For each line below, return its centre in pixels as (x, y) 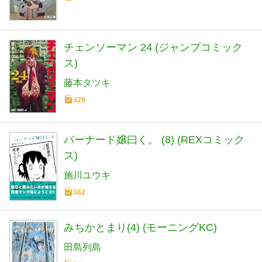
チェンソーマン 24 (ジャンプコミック (153, 48)
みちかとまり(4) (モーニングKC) (140, 227)
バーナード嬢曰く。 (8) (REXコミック (154, 140)
